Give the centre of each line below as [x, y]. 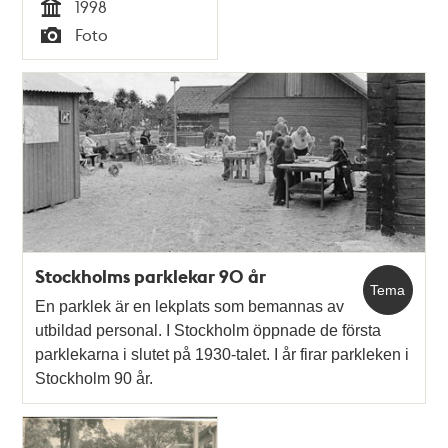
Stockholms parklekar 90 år [151, 276]
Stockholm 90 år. [94, 379]
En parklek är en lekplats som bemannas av [190, 307]
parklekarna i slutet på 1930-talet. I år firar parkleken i [222, 355]
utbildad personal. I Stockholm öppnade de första [208, 331]
